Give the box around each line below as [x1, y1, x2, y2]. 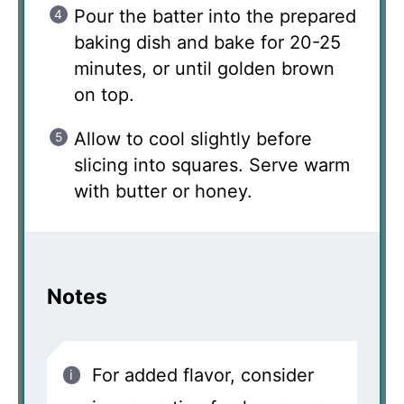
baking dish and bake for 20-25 [74, 31, 341, 53]
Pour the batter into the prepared [74, 5, 356, 27]
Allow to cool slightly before [74, 127, 312, 150]
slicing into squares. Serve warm [74, 153, 350, 176]
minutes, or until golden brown [74, 57, 335, 79]
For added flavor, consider [92, 363, 314, 386]
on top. [74, 83, 134, 106]
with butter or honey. [74, 179, 252, 202]
